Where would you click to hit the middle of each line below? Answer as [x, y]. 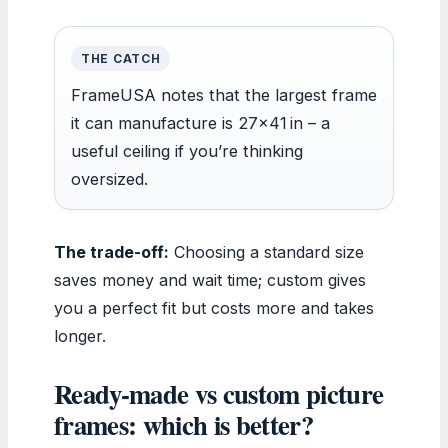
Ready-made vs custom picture [219, 393]
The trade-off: [111, 251]
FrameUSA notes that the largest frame [224, 94]
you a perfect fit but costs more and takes [214, 307]
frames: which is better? [183, 424]
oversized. [109, 178]
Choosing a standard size [266, 251]
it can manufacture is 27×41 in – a [200, 122]
